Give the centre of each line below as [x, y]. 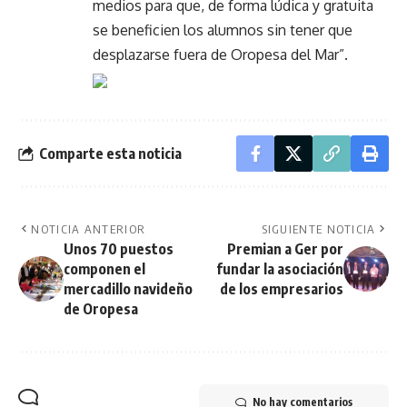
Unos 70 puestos [119, 249]
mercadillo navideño [128, 289]
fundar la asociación [280, 269]
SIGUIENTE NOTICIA [318, 229]
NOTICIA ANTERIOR [89, 229]
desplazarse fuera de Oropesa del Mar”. [220, 55]
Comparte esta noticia [110, 153]
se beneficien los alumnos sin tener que [223, 30]
